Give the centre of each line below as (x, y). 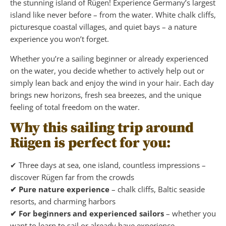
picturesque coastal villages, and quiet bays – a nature (103, 26)
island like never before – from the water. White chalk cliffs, (113, 14)
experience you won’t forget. (60, 39)
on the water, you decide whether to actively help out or (107, 70)
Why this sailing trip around (102, 128)
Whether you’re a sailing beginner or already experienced (109, 58)
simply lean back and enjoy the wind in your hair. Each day (112, 82)
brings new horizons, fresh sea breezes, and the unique (106, 95)
